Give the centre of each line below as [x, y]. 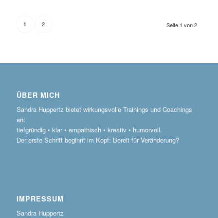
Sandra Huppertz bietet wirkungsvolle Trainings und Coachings [104, 109]
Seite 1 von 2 [182, 25]
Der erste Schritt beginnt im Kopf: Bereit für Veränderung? [98, 140]
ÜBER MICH [38, 95]
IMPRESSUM [40, 199]
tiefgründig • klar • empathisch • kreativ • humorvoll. [89, 129]
